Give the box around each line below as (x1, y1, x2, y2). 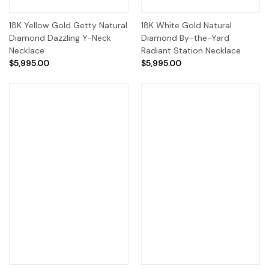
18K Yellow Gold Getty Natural (9, 19, 127, 31)
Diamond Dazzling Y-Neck (9, 32, 111, 43)
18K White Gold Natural (141, 19, 232, 31)
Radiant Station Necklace (141, 44, 241, 56)
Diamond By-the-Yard (141, 32, 229, 43)
